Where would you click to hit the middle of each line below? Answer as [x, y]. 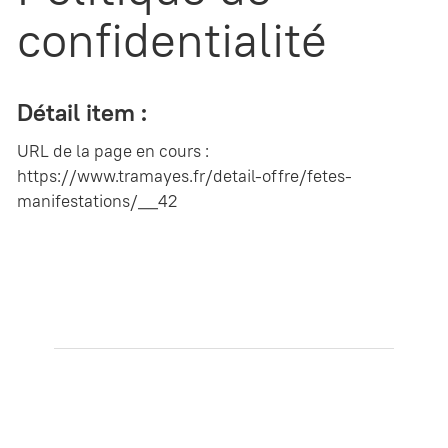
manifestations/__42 [97, 200]
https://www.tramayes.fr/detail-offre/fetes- [184, 175]
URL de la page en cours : [113, 150]
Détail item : [82, 112]
